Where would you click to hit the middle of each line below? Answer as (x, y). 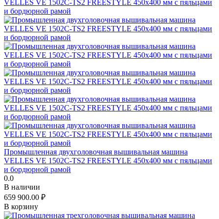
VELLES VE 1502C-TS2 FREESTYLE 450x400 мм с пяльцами (108, 160)
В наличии (22, 187)
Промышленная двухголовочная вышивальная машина (96, 152)
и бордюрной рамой (37, 169)
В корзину (21, 206)
